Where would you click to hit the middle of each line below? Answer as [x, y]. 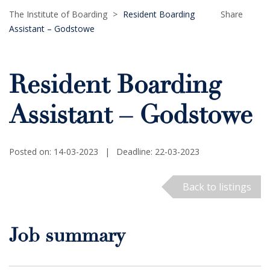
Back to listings [217, 187]
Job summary [67, 238]
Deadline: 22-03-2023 [158, 152]
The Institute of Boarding [58, 14]
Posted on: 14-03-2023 [54, 152]
